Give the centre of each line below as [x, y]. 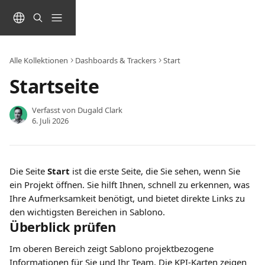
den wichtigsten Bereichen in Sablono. [87, 212]
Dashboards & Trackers [116, 60]
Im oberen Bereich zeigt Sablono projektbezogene [113, 248]
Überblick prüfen [63, 227]
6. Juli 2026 [50, 121]
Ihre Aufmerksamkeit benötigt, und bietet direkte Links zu [128, 198]
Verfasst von [55, 110]
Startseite [54, 86]
